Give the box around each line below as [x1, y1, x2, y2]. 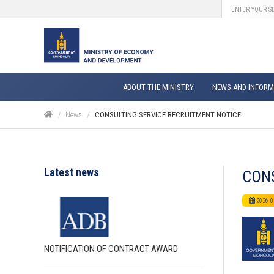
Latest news [44, 166, 99, 179]
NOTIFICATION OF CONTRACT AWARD [44, 243, 178, 254]
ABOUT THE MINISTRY [123, 83, 194, 92]
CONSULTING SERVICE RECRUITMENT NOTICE [95, 110, 241, 119]
